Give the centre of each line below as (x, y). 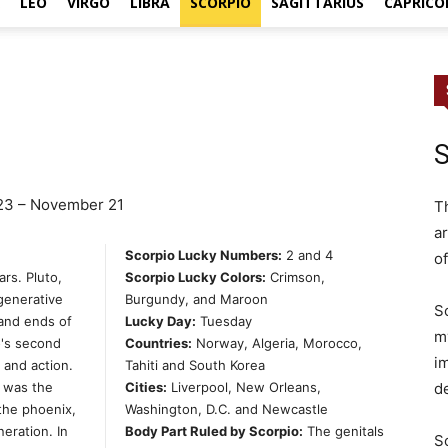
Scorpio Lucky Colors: (195, 277)
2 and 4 (307, 255)
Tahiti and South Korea (195, 365)
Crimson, (295, 277)
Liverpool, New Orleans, (244, 387)
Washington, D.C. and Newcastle (226, 409)
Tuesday (224, 321)
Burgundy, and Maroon (196, 299)
